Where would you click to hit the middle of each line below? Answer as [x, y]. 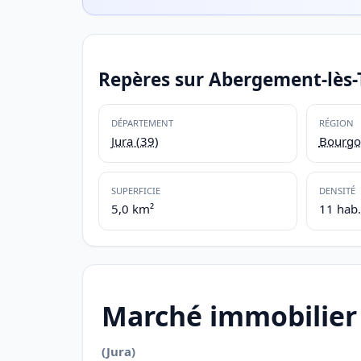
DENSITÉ [337, 191]
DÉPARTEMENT [142, 123]
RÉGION [336, 123]
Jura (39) [135, 141]
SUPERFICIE [135, 191]
